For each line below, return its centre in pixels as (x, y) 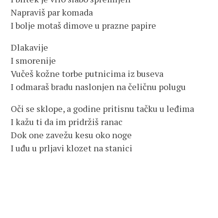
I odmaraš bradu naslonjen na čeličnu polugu (99, 87)
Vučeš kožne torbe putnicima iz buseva (87, 73)
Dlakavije (30, 47)
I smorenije (34, 60)
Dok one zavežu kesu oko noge (72, 135)
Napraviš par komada (52, 12)
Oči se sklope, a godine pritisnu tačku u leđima (103, 109)
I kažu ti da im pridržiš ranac (67, 122)
